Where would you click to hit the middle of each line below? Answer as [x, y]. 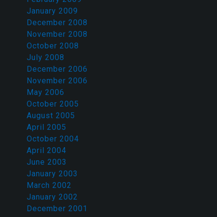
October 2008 [53, 46]
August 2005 [51, 116]
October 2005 [53, 104]
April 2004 [46, 151]
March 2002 [49, 186]
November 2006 [57, 81]
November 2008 [57, 34]
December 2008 [57, 23]
